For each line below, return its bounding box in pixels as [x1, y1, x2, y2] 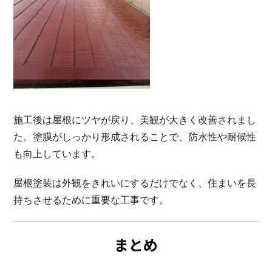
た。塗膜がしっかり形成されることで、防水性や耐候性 [13, 131, 256, 142]
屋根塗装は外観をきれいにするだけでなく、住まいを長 [13, 177, 256, 188]
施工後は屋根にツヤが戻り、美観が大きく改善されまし [13, 114, 256, 125]
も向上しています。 [13, 148, 101, 159]
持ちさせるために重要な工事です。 [13, 194, 169, 205]
